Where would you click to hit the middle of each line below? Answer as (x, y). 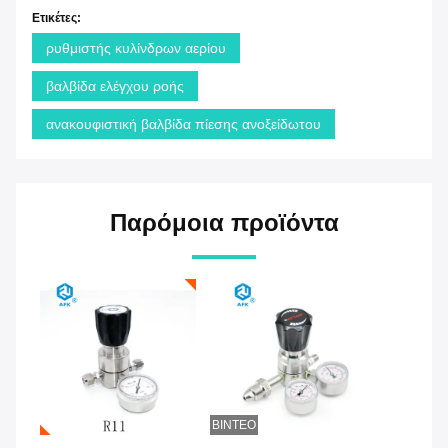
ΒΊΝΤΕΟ (234, 424)
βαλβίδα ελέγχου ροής (115, 85)
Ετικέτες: (56, 17)
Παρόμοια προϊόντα (224, 222)
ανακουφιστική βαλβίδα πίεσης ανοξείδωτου (183, 123)
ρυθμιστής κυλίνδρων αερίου (136, 47)
